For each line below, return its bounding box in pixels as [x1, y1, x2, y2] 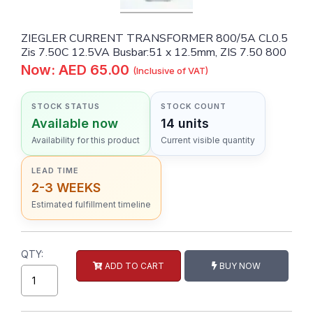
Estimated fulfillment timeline [31, 199, 151, 210]
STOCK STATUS [31, 101, 100, 112]
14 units [161, 116, 209, 131]
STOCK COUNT [161, 101, 226, 112]
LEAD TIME [31, 166, 79, 176]
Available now [31, 116, 118, 131]
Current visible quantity [161, 135, 255, 146]
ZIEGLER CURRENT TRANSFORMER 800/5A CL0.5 [21, 31, 288, 47]
